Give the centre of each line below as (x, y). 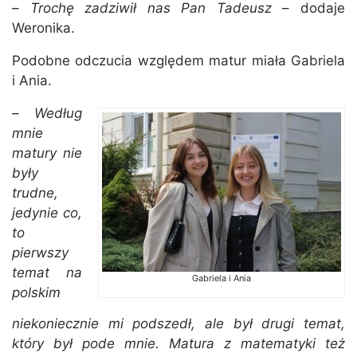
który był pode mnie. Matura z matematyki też (178, 344)
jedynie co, (47, 213)
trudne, (35, 193)
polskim (36, 293)
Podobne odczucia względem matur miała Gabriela (178, 61)
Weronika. (43, 28)
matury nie (47, 153)
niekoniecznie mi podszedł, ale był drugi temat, (178, 324)
